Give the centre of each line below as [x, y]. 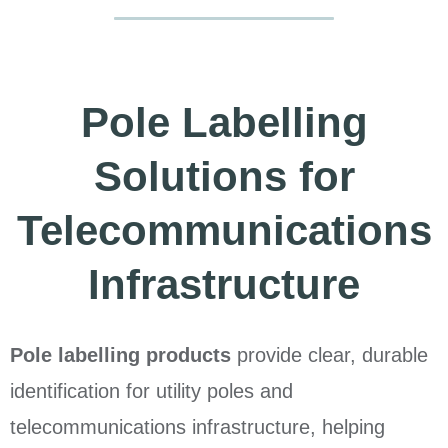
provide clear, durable [329, 355]
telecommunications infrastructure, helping [197, 427]
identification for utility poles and [151, 391]
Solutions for [224, 177]
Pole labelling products [120, 355]
